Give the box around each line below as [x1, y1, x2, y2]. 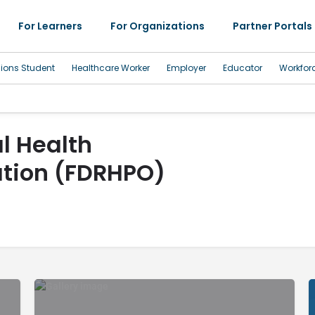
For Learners [18, 18, 83, 33]
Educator [223, 61, 262, 74]
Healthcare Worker [72, 61, 150, 74]
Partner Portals [233, 18, 313, 33]
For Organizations [110, 18, 205, 33]
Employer [167, 61, 206, 74]
